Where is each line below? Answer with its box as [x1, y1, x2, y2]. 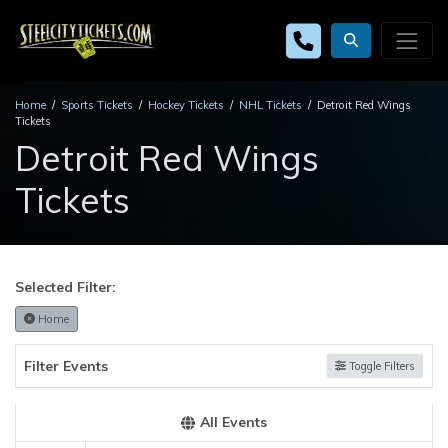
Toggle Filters [346, 359, 415, 373]
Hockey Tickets [148, 98, 224, 112]
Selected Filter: [15, 278, 116, 296]
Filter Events [24, 356, 108, 375]
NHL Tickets [239, 98, 302, 112]
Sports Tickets [61, 98, 133, 112]
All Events [200, 413, 268, 431]
